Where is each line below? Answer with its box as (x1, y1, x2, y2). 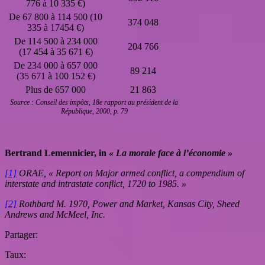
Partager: (5, 230, 38, 240)
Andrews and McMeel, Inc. (5, 209, 105, 220)
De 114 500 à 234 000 (14, 36, 98, 47)
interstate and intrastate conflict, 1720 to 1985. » (5, 179, 186, 189)
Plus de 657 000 (25, 85, 86, 95)
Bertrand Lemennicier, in (5, 148, 109, 159)
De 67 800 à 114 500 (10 (9, 12, 102, 22)
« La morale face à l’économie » (109, 148, 232, 159)
